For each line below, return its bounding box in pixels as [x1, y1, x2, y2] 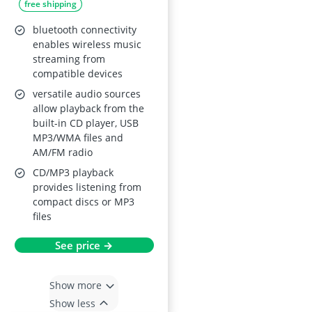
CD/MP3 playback [33, 166, 114, 179]
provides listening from [33, 180, 141, 194]
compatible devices [33, 67, 123, 80]
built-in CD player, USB [33, 116, 139, 130]
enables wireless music [33, 38, 141, 51]
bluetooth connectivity [33, 23, 136, 36]
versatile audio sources [33, 87, 141, 100]
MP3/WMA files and [33, 131, 123, 144]
